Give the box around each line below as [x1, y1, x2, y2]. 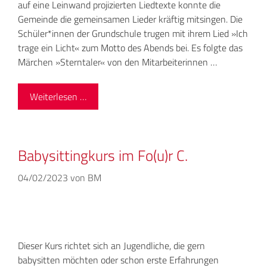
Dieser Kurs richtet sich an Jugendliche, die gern [18, 238, 205, 253]
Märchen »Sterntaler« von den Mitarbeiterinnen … [18, 55, 217, 70]
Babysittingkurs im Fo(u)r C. [18, 144, 188, 167]
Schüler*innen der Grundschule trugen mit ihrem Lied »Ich [18, 26, 248, 41]
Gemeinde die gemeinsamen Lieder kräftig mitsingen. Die [18, 12, 243, 27]
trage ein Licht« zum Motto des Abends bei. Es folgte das [18, 41, 243, 55]
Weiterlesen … [30, 89, 86, 104]
